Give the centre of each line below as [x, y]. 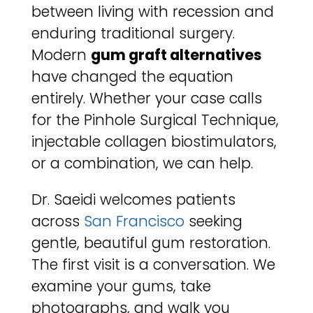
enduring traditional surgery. [133, 33]
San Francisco [134, 221]
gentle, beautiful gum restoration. [151, 242]
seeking [213, 221]
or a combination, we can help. [142, 163]
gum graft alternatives [176, 54]
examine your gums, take [121, 286]
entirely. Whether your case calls [146, 98]
